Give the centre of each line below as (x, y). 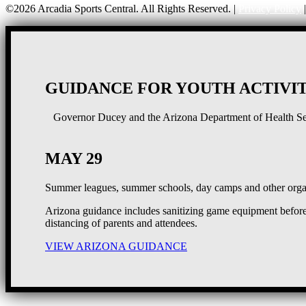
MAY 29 (74, 158)
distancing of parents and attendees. (121, 223)
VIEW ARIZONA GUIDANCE (116, 246)
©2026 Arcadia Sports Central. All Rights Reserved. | (122, 9)
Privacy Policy (270, 9)
